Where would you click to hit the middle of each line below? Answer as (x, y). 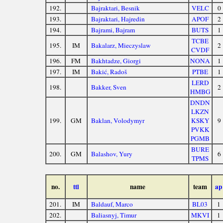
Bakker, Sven (109, 87)
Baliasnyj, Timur (114, 215)
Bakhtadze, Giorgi (116, 61)
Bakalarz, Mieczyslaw (121, 46)
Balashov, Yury (112, 154)
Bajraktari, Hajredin (118, 19)
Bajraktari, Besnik (116, 8)
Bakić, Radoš (109, 72)
